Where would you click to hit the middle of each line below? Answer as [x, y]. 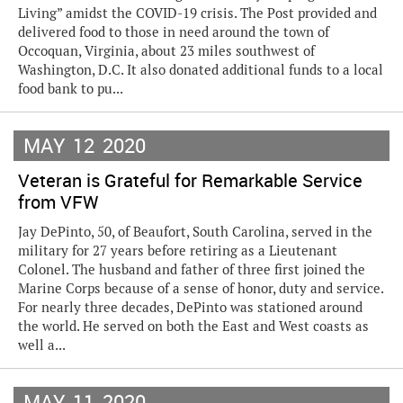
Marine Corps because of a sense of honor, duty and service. [201, 288]
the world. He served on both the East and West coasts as [193, 326]
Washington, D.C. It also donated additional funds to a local [201, 70]
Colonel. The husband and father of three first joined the [192, 269]
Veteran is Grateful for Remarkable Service [190, 180]
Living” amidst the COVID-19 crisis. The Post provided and [197, 13]
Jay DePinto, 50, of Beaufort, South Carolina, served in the [195, 232]
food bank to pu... [71, 89]
